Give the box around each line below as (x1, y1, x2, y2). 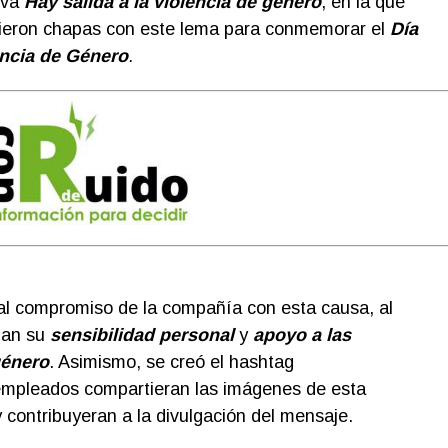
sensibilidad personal (49, 324, 234, 345)
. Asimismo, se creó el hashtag (48, 351, 294, 372)
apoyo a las (252, 324, 351, 345)
